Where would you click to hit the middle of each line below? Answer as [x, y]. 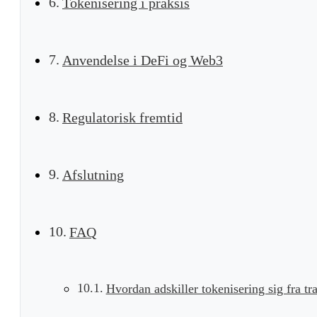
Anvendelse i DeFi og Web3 [142, 60]
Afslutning [93, 174]
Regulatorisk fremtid [122, 117]
